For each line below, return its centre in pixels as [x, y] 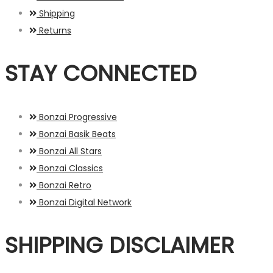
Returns [55, 30]
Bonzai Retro [65, 185]
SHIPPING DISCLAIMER [119, 245]
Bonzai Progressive [78, 117]
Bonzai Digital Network [85, 202]
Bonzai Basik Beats [77, 134]
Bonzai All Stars [70, 151]
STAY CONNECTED [101, 73]
